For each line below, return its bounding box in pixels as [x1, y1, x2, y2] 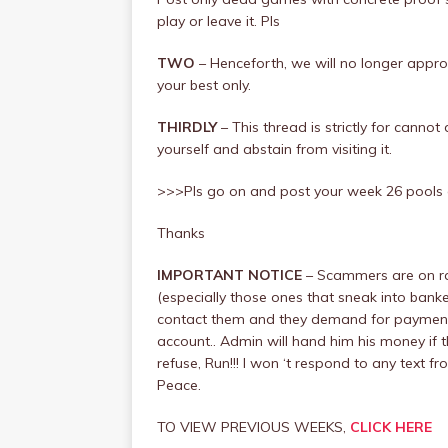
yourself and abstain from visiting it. [157, 140, 392, 158]
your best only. [157, 76, 251, 94]
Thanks [157, 224, 205, 242]
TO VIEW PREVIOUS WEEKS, [157, 418, 350, 436]
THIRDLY [157, 118, 217, 136]
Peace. [157, 376, 201, 394]
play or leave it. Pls [157, 12, 280, 30]
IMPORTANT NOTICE [157, 266, 302, 284]
